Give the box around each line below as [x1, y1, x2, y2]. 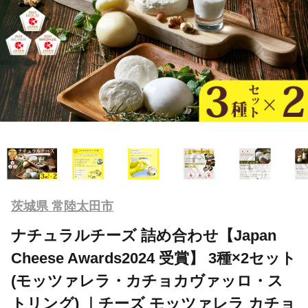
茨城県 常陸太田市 [11, 199, 113, 213]
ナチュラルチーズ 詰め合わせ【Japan [11, 226, 276, 244]
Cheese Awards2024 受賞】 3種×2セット [11, 249, 296, 267]
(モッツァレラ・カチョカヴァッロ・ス [11, 272, 283, 289]
